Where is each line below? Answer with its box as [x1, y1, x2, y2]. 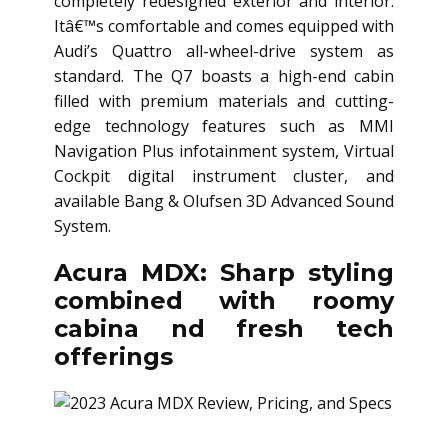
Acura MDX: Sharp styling [54, 258, 394, 288]
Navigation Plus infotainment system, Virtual [54, 140, 394, 163]
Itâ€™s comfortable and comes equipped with [54, 15, 394, 38]
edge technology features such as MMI [54, 115, 394, 138]
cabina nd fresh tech [54, 314, 394, 344]
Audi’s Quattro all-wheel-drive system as [54, 40, 394, 63]
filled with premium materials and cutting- [54, 90, 394, 113]
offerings [54, 342, 173, 372]
